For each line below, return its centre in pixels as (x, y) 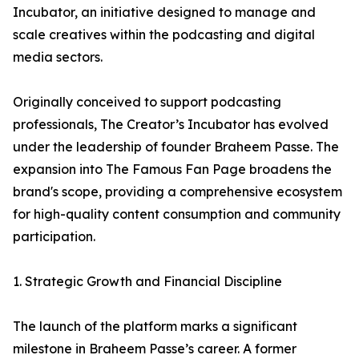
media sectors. (58, 57)
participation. (54, 236)
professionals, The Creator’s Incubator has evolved (171, 124)
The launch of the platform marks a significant (155, 326)
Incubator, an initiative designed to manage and (164, 12)
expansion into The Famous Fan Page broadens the (172, 169)
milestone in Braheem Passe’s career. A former (155, 349)
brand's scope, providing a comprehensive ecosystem (177, 192)
